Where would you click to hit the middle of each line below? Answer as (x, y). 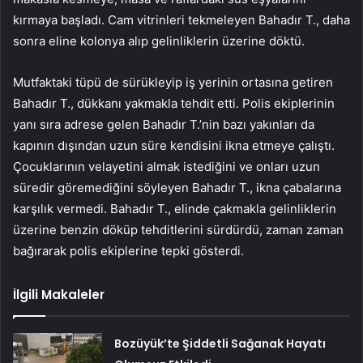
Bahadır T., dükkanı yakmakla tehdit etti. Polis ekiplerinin (174, 104)
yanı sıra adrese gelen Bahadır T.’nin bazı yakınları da (164, 125)
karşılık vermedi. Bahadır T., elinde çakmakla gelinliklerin (175, 209)
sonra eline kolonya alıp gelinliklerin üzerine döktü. (159, 41)
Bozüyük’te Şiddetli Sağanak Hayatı (220, 344)
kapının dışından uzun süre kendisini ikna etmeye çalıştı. (174, 146)
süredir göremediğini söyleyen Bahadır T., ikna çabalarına (177, 188)
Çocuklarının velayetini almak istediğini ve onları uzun (167, 167)
